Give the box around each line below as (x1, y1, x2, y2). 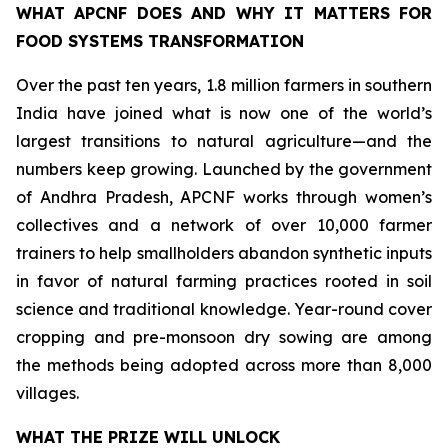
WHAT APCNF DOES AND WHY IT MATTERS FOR (16, 3, 432, 23)
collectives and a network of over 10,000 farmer (16, 215, 432, 235)
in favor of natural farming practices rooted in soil (16, 271, 432, 291)
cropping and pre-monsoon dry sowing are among (16, 327, 432, 347)
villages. (16, 383, 79, 403)
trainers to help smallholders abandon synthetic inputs (16, 243, 432, 263)
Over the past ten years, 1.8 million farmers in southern (16, 75, 432, 95)
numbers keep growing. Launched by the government (16, 159, 432, 179)
